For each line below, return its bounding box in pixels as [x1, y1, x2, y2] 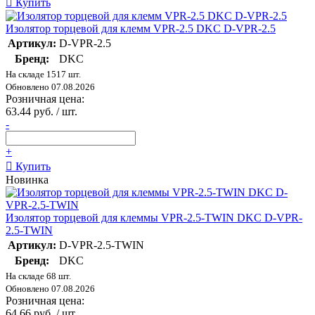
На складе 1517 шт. [6, 69, 81, 80]
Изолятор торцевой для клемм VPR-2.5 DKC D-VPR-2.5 [6, 22, 276, 35]
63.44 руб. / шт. [6, 105, 77, 118]
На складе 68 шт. [6, 271, 71, 282]
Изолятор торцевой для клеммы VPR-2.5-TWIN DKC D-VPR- [6, 212, 302, 224]
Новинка [6, 174, 49, 186]
